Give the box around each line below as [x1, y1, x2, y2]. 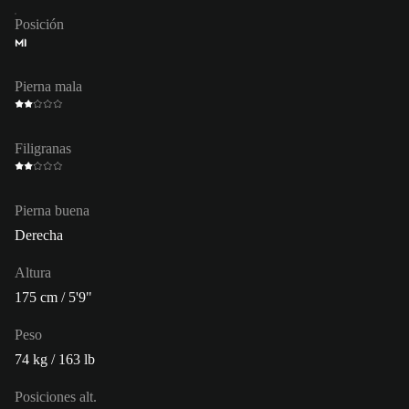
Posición [15, 16, 64, 32]
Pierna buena [15, 202, 89, 218]
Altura [15, 264, 51, 280]
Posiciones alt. [15, 388, 97, 404]
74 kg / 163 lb [15, 351, 95, 367]
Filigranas [15, 140, 71, 156]
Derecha [15, 226, 63, 243]
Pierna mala [15, 78, 82, 94]
